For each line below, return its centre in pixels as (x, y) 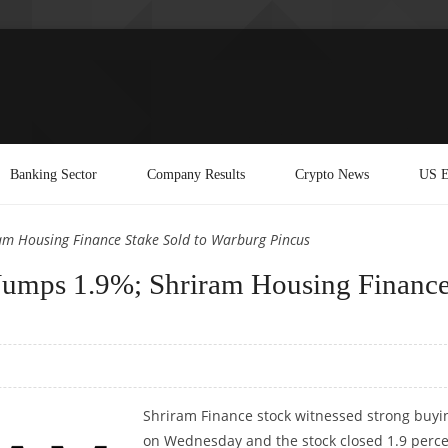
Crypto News (332, 173)
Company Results (196, 173)
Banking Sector (53, 173)
